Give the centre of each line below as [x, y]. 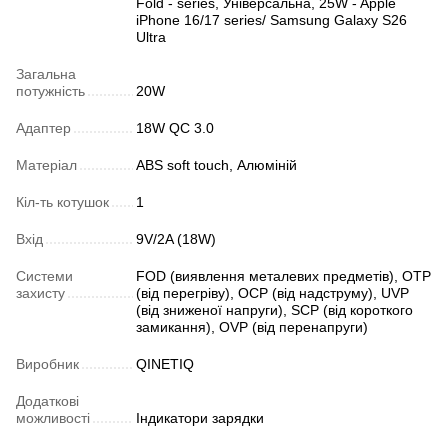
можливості [53, 418]
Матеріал [46, 165]
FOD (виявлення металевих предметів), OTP [283, 276]
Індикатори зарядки [200, 418]
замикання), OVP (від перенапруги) [252, 327]
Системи [44, 276]
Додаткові [47, 401]
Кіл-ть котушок [62, 202]
